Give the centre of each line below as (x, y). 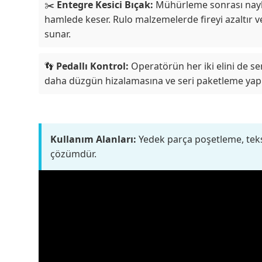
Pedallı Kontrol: (93, 66)
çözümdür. (74, 154)
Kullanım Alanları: (94, 139)
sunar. (58, 34)
